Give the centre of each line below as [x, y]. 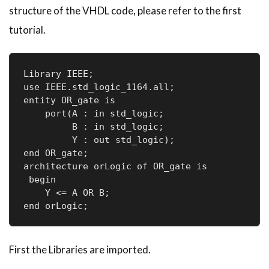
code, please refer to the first [175, 10]
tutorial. [27, 29]
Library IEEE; [58, 74]
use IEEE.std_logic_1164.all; [99, 87]
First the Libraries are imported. [80, 249]
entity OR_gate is [69, 100]
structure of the [46, 10]
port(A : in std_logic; [107, 113]
